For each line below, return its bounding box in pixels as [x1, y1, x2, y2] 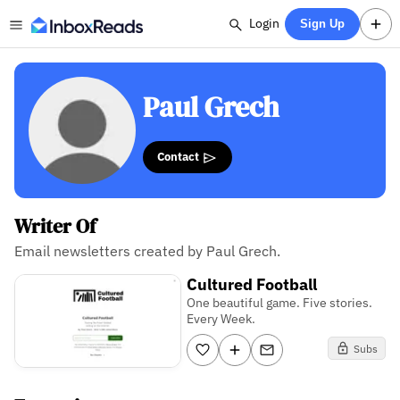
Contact [157, 148, 202, 165]
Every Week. [187, 311, 256, 327]
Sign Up [300, 17, 346, 30]
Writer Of [14, 212, 96, 240]
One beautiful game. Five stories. [187, 295, 373, 311]
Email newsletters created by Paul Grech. [14, 242, 280, 260]
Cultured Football [187, 274, 318, 295]
